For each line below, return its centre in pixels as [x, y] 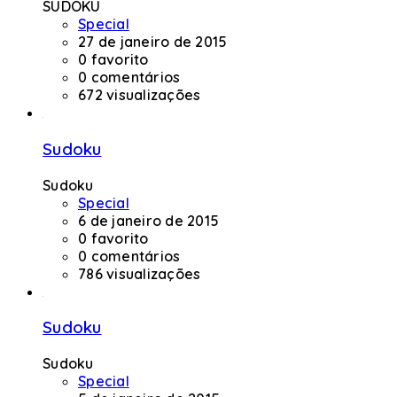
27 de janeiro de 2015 [153, 42]
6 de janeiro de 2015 [148, 220]
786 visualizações [140, 273]
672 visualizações [140, 95]
